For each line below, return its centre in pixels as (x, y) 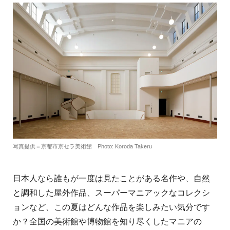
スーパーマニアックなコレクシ (152, 193)
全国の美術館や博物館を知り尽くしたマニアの (116, 222)
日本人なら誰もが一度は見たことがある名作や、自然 (111, 179)
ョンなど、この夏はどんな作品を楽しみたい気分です (111, 207)
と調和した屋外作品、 (54, 193)
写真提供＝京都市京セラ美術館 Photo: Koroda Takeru (82, 147)
